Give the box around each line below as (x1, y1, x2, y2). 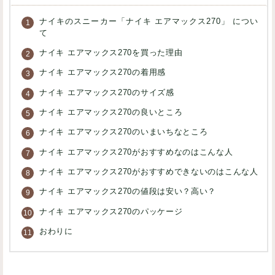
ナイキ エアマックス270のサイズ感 (39, 88, 174, 97)
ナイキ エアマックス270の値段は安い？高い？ (39, 187, 217, 196)
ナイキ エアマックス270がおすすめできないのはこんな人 (39, 167, 258, 176)
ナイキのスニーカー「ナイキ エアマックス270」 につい (39, 17, 259, 26)
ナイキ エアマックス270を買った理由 (39, 48, 183, 58)
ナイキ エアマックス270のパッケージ (39, 207, 183, 216)
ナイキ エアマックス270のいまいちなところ (39, 128, 208, 137)
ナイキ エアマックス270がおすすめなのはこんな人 (39, 147, 233, 157)
